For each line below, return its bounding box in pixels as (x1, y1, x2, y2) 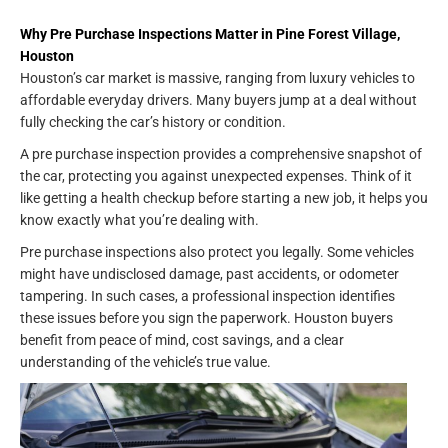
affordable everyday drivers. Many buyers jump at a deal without (20, 91, 417, 108)
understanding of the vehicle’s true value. (20, 353, 271, 370)
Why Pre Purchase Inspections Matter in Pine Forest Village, (20, 25, 400, 42)
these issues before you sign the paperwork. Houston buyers (20, 309, 393, 326)
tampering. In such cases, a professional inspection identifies (20, 287, 395, 304)
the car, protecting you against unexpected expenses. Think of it (20, 167, 412, 184)
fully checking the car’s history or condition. (20, 113, 289, 130)
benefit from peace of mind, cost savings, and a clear (20, 331, 344, 348)
